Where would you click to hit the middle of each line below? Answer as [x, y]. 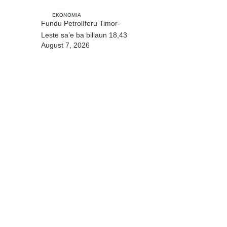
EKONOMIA [66, 15]
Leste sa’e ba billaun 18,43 [84, 35]
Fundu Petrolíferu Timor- [81, 24]
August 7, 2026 [65, 45]
